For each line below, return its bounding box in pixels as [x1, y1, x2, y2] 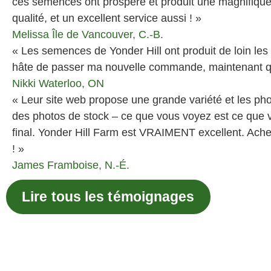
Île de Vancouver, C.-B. [52, 28, 163, 41]
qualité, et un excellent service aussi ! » [12, 11, 201, 24]
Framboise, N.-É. [47, 158, 129, 171]
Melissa [12, 28, 49, 41]
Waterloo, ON [39, 77, 104, 90]
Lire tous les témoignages [22, 189, 195, 204]
